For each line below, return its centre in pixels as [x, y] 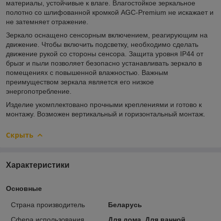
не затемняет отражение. [47, 21]
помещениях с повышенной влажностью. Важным [87, 72]
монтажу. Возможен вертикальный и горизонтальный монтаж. [106, 114]
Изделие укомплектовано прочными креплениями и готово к [104, 104]
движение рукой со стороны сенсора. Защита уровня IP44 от [105, 54]
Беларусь [125, 204]
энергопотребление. [39, 91]
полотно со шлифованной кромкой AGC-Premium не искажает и [110, 12]
